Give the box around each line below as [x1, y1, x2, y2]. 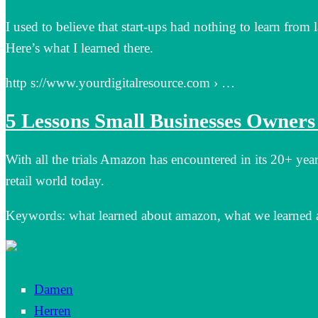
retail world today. [6, 172, 104, 188]
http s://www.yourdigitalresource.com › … [6, 75, 235, 91]
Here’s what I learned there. [6, 40, 153, 56]
